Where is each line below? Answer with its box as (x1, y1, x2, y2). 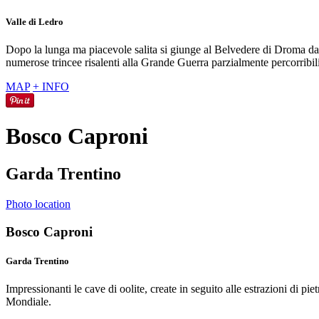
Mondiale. (6, 296, 51, 308)
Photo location (6, 198, 70, 211)
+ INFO (33, 80, 69, 93)
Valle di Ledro (6, 16, 63, 28)
